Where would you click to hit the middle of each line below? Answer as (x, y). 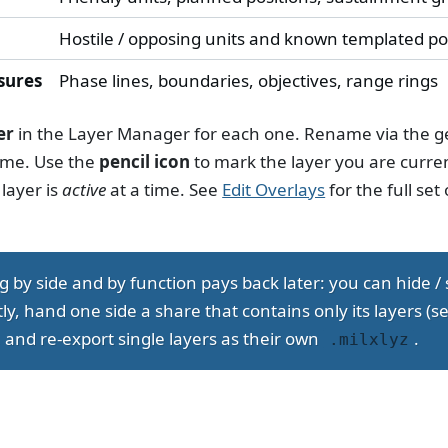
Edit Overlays (274, 190)
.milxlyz (368, 339)
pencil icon (145, 162)
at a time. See (164, 190)
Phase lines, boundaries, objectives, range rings (248, 80)
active (84, 190)
